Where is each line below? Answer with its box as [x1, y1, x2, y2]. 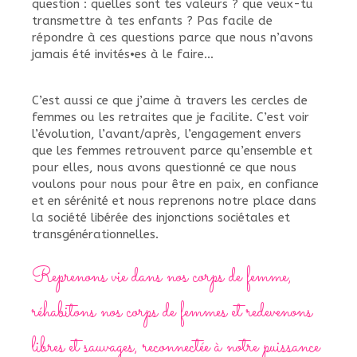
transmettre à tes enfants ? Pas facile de [32, 14, 273, 29]
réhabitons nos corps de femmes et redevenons [32, 297, 312, 328]
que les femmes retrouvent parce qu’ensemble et [32, 143, 312, 159]
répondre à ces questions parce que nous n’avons [32, 30, 313, 45]
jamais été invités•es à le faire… [32, 47, 214, 62]
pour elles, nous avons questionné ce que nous [32, 160, 296, 175]
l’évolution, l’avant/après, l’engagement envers [32, 127, 301, 142]
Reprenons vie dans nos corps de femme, [32, 262, 292, 293]
